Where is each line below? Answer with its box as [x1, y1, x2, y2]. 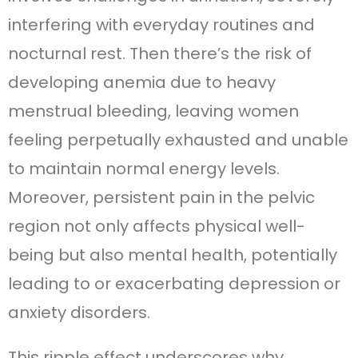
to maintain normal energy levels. [8, 157, 280, 181]
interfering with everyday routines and [8, 14, 315, 37]
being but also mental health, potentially [8, 244, 337, 267]
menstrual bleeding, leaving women [8, 100, 299, 123]
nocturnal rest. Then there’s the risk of [8, 42, 312, 66]
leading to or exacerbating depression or [8, 272, 340, 296]
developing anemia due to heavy [8, 71, 276, 94]
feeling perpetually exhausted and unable [8, 129, 348, 152]
